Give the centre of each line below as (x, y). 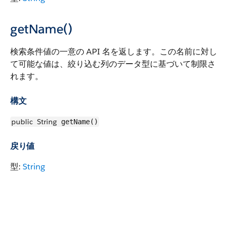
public (22, 122)
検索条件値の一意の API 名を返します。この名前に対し (114, 52)
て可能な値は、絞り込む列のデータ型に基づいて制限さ (113, 64)
